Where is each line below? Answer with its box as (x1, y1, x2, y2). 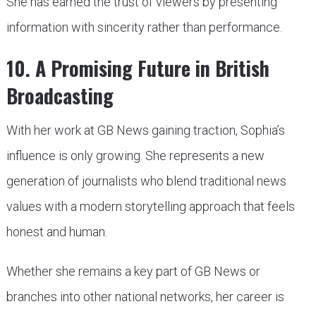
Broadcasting (6, 80, 114, 110)
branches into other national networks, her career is (6, 288, 284, 304)
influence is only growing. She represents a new (6, 147, 265, 163)
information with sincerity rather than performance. (6, 19, 282, 35)
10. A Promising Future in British (6, 53, 269, 83)
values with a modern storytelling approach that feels (6, 198, 295, 214)
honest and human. (6, 224, 107, 239)
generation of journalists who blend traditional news (6, 173, 286, 188)
